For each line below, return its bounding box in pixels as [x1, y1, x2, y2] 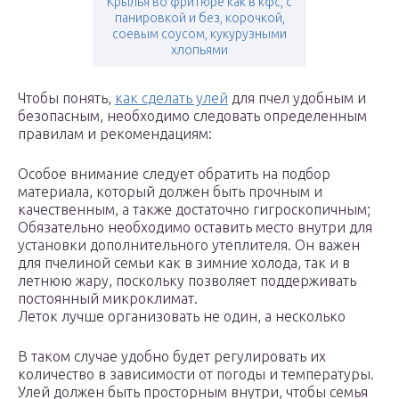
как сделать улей [115, 90, 228, 107]
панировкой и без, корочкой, [114, 11, 285, 26]
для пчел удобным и [228, 90, 366, 107]
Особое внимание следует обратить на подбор [18, 166, 330, 183]
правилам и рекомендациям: [18, 126, 212, 142]
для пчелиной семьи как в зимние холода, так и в [18, 255, 350, 272]
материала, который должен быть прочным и [18, 183, 322, 200]
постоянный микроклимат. [18, 290, 198, 307]
